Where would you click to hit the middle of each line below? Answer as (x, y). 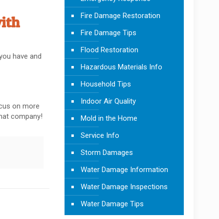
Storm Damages (107, 152)
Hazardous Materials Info (121, 67)
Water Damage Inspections (124, 186)
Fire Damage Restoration (120, 15)
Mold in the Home (109, 118)
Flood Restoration (109, 50)
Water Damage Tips (112, 204)
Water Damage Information (124, 169)
